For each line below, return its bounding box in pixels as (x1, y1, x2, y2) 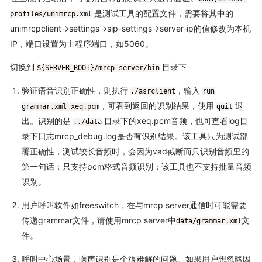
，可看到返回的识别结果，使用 (99, 100, 216, 111)
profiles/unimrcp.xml (9, 9, 92, 18)
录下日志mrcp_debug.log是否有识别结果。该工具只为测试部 (21, 130, 248, 141)
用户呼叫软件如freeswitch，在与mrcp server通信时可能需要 (21, 199, 247, 210)
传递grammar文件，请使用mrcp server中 (21, 215, 176, 225)
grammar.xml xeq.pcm (21, 102, 99, 111)
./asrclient (130, 87, 175, 95)
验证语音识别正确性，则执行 (21, 85, 130, 95)
